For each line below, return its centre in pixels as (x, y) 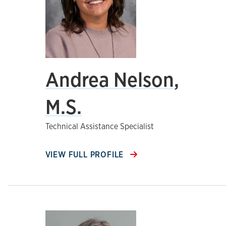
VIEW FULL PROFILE (86, 155)
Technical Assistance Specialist (99, 126)
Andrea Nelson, (112, 79)
